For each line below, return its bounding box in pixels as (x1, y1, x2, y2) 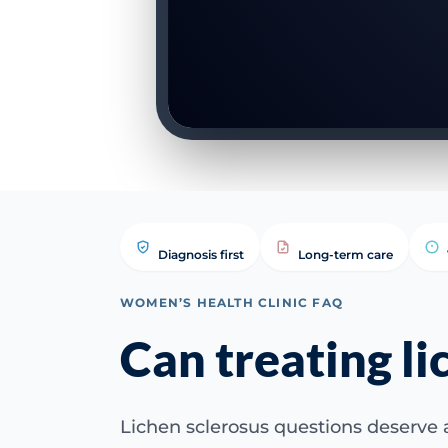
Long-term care (298, 247, 393, 262)
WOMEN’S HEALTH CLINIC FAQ (120, 295, 343, 310)
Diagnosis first (158, 247, 244, 262)
